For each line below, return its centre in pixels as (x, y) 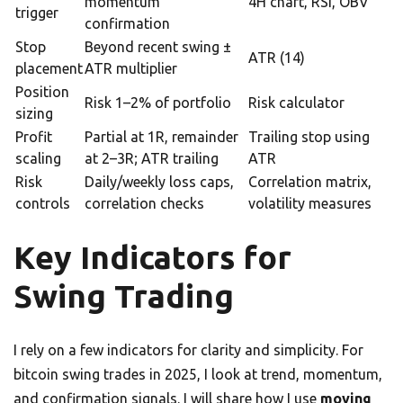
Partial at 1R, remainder (161, 137)
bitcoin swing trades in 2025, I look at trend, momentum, (198, 375)
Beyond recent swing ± (158, 47)
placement (49, 69)
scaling (38, 159)
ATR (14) (277, 58)
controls (43, 204)
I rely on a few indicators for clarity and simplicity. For (188, 350)
